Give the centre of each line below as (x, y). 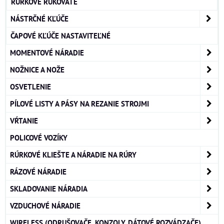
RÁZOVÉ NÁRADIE (38, 172)
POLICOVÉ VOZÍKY (39, 138)
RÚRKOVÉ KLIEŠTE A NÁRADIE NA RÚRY (73, 155)
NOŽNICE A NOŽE (37, 70)
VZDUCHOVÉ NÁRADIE (45, 206)
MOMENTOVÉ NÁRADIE (47, 53)
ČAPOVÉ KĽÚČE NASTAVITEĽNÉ (60, 36)
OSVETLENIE (30, 87)
